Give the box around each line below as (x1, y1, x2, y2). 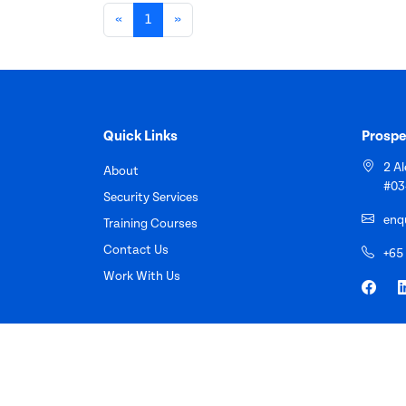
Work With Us (103, 268, 180, 284)
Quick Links (103, 127, 178, 145)
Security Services (103, 189, 198, 205)
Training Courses (103, 216, 198, 231)
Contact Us (103, 242, 169, 257)
